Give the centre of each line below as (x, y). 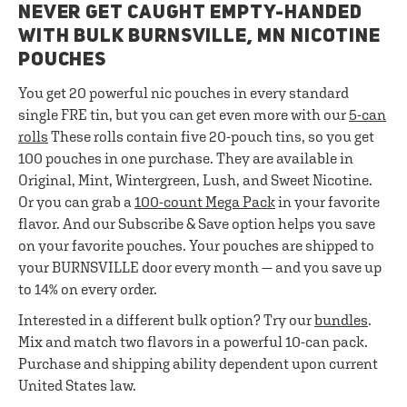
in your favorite (328, 202)
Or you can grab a (76, 202)
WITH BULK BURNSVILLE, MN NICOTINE (199, 37)
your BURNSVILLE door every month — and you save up (200, 267)
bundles (341, 320)
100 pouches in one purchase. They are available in (186, 158)
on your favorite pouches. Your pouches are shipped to (196, 245)
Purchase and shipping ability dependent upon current (198, 363)
